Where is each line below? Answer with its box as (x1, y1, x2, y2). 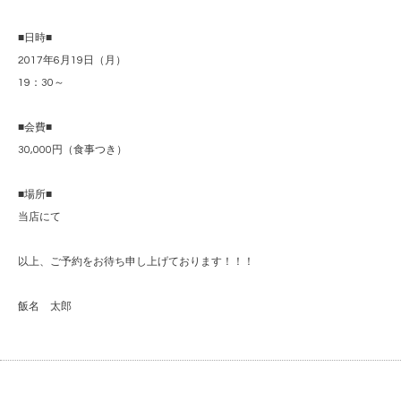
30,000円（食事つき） (18, 144, 127, 157)
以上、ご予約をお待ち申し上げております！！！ (18, 256, 254, 269)
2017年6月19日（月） (18, 55, 126, 67)
